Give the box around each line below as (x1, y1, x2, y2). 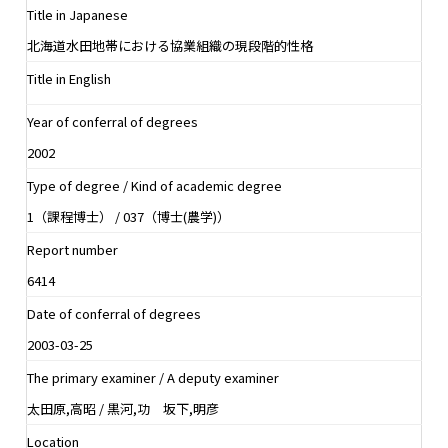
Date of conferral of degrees (27, 303, 201, 323)
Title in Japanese (27, 4, 128, 24)
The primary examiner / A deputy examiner (27, 367, 279, 387)
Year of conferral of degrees (27, 111, 198, 131)
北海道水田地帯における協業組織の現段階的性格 (27, 35, 313, 55)
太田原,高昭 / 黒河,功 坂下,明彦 (27, 398, 219, 418)
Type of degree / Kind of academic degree (27, 175, 282, 195)
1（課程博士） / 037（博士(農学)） (27, 206, 230, 226)
